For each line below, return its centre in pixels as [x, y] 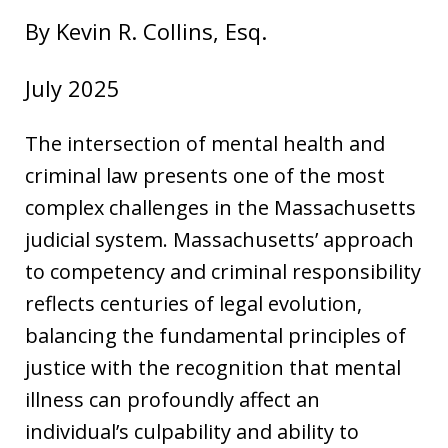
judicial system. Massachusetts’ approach [219, 240]
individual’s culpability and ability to [192, 432]
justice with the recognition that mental [213, 368]
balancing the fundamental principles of [215, 336]
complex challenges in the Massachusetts [220, 208]
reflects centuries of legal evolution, [193, 304]
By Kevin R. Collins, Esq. [146, 31]
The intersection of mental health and [205, 144]
